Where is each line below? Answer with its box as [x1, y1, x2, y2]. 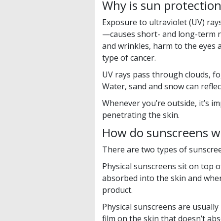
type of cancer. [102, 52, 156, 64]
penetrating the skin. [102, 110, 180, 121]
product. [102, 184, 133, 196]
